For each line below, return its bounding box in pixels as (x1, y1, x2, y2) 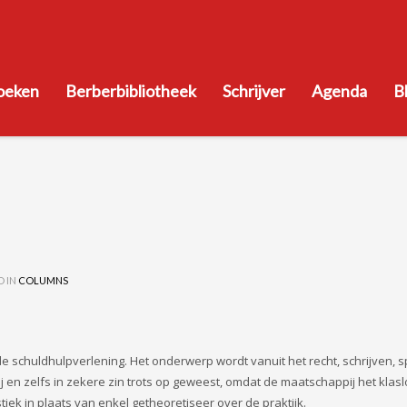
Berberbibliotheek (65, 81, 196, 101)
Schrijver (223, 81, 285, 101)
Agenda (312, 81, 367, 101)
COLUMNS (18, 274, 68, 286)
